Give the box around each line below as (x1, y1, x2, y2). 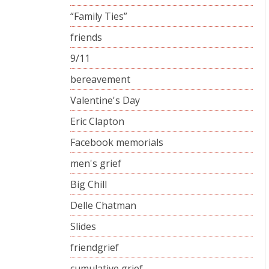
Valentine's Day (70, 93, 140, 107)
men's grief (70, 156, 121, 170)
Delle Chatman (70, 198, 136, 212)
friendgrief (70, 240, 119, 254)
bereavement (70, 72, 130, 86)
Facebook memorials (70, 135, 163, 149)
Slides (70, 219, 96, 233)
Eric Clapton (70, 114, 124, 128)
